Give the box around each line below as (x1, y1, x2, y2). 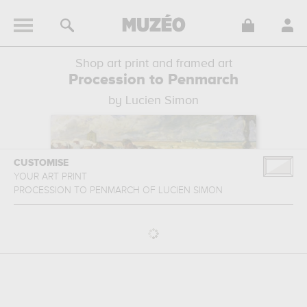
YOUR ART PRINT (14, 172, 90, 182)
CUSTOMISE (14, 158, 69, 168)
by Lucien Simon (108, 95, 199, 107)
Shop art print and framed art (75, 58, 232, 70)
